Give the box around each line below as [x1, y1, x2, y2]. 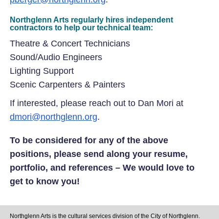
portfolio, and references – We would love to [10, 163, 195, 173]
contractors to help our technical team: [10, 23, 153, 32]
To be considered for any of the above [10, 135, 168, 145]
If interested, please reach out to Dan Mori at [10, 98, 183, 108]
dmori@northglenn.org [10, 112, 97, 122]
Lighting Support [10, 66, 74, 76]
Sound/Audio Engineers [10, 52, 102, 62]
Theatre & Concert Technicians [10, 39, 130, 48]
